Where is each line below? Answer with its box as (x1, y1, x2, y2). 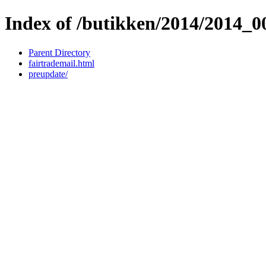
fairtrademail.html (28, 58, 94, 68)
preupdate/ (28, 68, 68, 79)
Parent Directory (28, 47, 90, 58)
